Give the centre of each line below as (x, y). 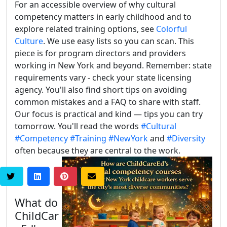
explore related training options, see (85, 29)
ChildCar (37, 216)
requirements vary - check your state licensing (103, 78)
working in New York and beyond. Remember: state (113, 66)
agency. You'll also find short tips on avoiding (101, 90)
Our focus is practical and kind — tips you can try (109, 114)
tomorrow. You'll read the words (78, 126)
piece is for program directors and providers (100, 53)
